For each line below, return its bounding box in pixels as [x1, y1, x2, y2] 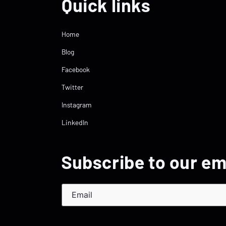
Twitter [62, 83, 83, 91]
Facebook [62, 65, 90, 74]
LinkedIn [62, 118, 88, 127]
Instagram [62, 100, 92, 109]
